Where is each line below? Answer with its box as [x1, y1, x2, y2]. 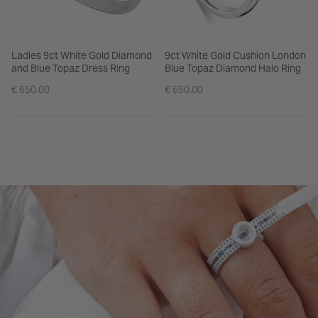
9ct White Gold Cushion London [165, 48, 306, 62]
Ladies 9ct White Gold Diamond [11, 48, 152, 62]
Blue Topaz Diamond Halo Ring [165, 61, 301, 75]
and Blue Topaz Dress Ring [11, 61, 130, 75]
